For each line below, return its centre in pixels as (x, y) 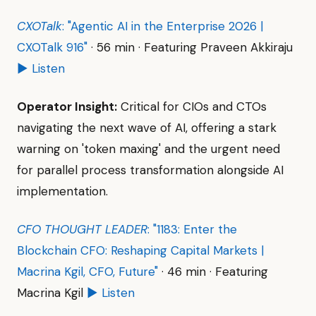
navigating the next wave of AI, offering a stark (147, 128)
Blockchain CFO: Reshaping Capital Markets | (140, 250)
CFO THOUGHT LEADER (82, 229)
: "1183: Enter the (192, 229)
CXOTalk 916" (52, 47)
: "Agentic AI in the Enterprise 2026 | (163, 26)
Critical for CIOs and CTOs (192, 107)
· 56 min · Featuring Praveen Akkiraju (190, 47)
